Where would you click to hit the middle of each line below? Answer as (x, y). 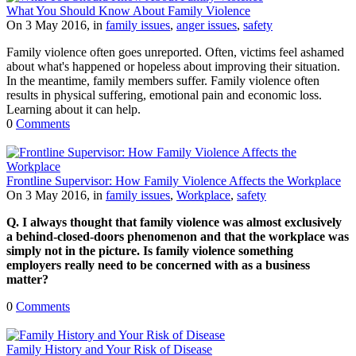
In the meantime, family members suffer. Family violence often (163, 80)
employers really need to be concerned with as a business (158, 265)
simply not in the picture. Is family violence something (150, 250)
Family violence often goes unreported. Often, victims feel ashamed (175, 52)
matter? (27, 279)
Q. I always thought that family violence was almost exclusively (174, 222)
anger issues (207, 25)
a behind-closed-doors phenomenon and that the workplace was (178, 236)
